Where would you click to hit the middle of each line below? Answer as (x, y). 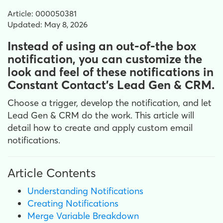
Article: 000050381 (42, 13)
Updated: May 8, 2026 (48, 24)
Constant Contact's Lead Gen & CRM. (111, 85)
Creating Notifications (73, 203)
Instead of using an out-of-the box (102, 46)
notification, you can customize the (105, 59)
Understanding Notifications (85, 191)
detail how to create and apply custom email (100, 128)
